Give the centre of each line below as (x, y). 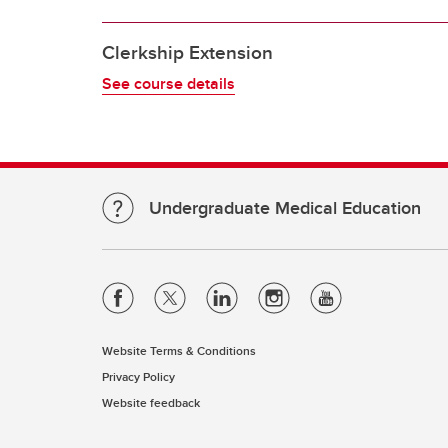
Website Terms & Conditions (179, 351)
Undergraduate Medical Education (285, 208)
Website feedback (151, 403)
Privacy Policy (138, 377)
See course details (168, 84)
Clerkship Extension (187, 52)
